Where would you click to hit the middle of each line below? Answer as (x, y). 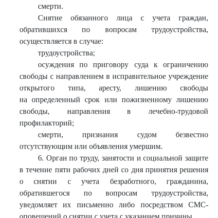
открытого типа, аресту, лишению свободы (114, 88)
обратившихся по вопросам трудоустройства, (114, 29)
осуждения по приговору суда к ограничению (123, 64)
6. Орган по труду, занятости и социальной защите (123, 158)
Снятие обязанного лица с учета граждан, (123, 18)
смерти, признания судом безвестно (123, 135)
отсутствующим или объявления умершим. (92, 146)
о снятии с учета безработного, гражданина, (114, 181)
